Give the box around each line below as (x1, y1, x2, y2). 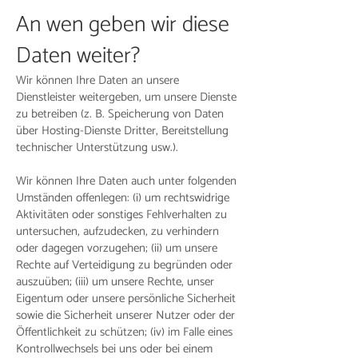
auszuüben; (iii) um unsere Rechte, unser (16, 272, 214, 292)
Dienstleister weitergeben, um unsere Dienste (16, 87, 237, 107)
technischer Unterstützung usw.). (16, 137, 178, 157)
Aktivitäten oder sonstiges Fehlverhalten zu (16, 205, 227, 225)
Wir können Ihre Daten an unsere (16, 70, 179, 90)
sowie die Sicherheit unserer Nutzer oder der (16, 305, 235, 325)
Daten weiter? (16, 38, 140, 74)
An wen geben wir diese (16, 6, 229, 43)
